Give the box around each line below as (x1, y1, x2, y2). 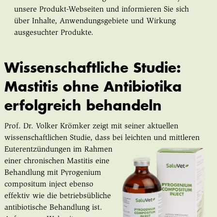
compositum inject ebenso (4, 180, 93, 188)
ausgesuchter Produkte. (14, 29, 93, 37)
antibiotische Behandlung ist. (4, 203, 102, 212)
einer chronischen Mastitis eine (4, 157, 109, 165)
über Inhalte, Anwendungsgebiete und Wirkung (14, 17, 176, 25)
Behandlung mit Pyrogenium (4, 169, 101, 177)
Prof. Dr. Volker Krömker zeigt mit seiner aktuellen (4, 122, 178, 130)
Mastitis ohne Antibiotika (4, 80, 182, 94)
